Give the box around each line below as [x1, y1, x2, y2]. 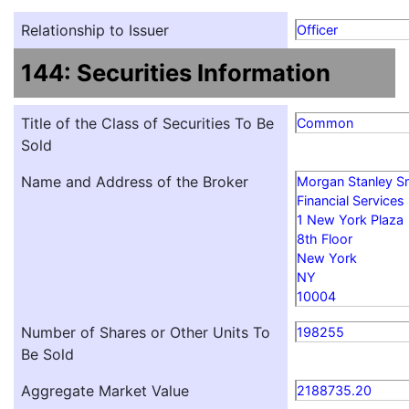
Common [297, 115, 353, 131]
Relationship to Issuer [21, 21, 169, 40]
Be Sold [21, 345, 74, 364]
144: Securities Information [21, 58, 330, 88]
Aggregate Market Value [21, 382, 189, 401]
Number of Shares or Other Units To [21, 323, 270, 342]
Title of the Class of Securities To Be [21, 114, 274, 133]
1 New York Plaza [297, 212, 404, 228]
